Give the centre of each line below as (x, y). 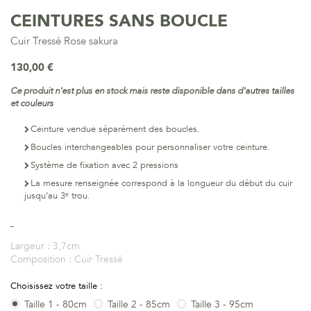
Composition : (42, 259)
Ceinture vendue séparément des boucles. (115, 129)
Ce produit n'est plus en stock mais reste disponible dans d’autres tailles (152, 91)
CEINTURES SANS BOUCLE (119, 21)
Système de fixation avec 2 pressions (104, 165)
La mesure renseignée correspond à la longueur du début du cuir (161, 183)
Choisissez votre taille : (58, 286)
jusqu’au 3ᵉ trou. (57, 196)
